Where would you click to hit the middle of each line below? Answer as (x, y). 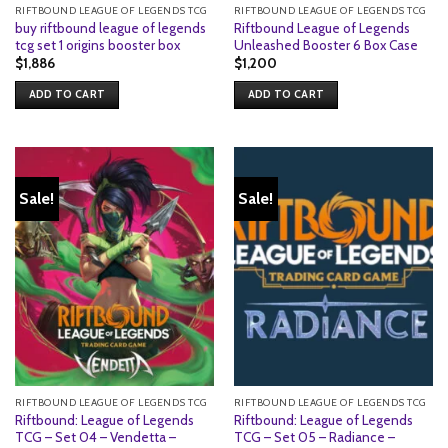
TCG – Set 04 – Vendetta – (95, 436)
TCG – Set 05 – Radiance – (314, 436)
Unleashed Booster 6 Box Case (325, 44)
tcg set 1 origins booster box (97, 44)
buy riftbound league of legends (110, 27)
